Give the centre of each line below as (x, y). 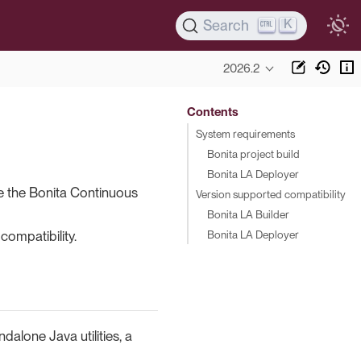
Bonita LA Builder (248, 214)
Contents (212, 112)
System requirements (246, 133)
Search (226, 25)
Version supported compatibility (271, 194)
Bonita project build (253, 154)
